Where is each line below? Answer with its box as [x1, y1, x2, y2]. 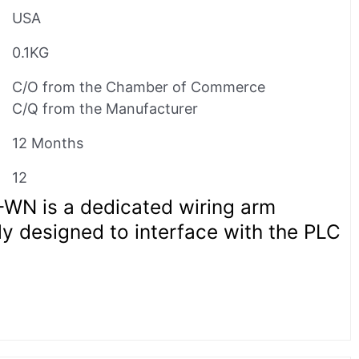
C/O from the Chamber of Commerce [12, 78, 265, 95]
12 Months [12, 134, 83, 151]
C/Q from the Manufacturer [12, 99, 198, 117]
